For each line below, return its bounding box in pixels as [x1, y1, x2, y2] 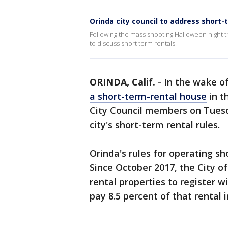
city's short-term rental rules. [90, 119, 220, 131]
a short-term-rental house [90, 90, 207, 102]
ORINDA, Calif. [90, 76, 155, 88]
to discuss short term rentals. [90, 39, 177, 48]
